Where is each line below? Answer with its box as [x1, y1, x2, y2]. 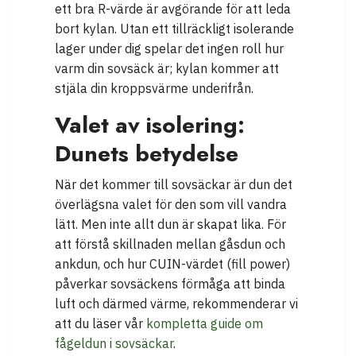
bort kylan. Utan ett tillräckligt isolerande [55, 20, 294, 37]
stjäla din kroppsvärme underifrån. [55, 79, 253, 96]
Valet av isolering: [55, 108, 245, 141]
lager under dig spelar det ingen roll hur [55, 40, 284, 56]
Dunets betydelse [55, 137, 238, 170]
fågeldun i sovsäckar [55, 335, 173, 351]
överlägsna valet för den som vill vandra [55, 195, 287, 212]
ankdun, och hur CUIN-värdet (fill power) [55, 255, 290, 272]
